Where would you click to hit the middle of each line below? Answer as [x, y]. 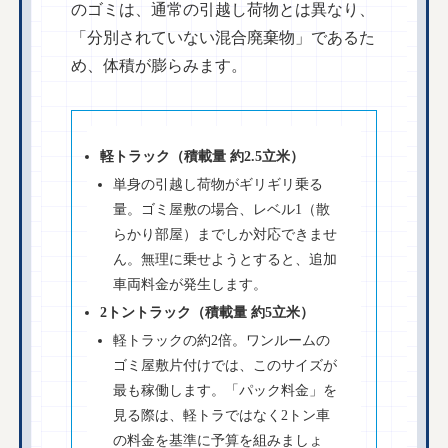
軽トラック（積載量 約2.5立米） [202, 156]
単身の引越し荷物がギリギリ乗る [218, 184]
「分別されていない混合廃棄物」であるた [223, 37]
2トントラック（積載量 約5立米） [207, 312]
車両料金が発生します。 [190, 284]
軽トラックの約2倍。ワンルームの [222, 340]
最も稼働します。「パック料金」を [225, 390]
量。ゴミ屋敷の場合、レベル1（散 [222, 209]
